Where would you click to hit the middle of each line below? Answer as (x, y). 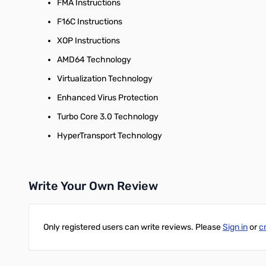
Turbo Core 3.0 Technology (108, 117)
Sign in (235, 227)
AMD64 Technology (94, 60)
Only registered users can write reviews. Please (133, 227)
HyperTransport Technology (110, 136)
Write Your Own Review (93, 186)
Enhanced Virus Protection (107, 98)
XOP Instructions (88, 41)
